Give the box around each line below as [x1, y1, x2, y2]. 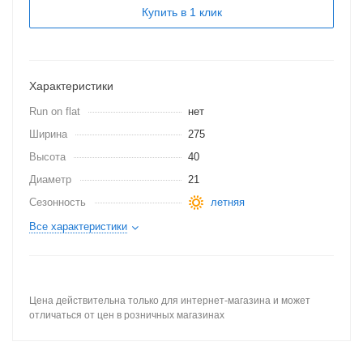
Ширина [29, 128, 67, 140]
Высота [29, 151, 66, 163]
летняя [211, 196, 245, 208]
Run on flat [29, 105, 80, 117]
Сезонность [29, 196, 86, 208]
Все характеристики [29, 220, 127, 233]
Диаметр [29, 173, 71, 186]
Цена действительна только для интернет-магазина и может [29, 295, 310, 306]
